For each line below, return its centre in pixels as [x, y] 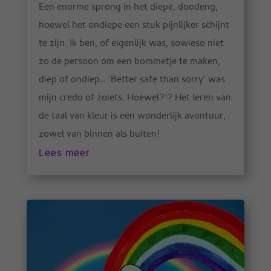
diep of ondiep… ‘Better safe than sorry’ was [132, 81]
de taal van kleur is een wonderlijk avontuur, [132, 117]
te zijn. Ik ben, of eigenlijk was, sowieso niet [131, 44]
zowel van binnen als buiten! [99, 135]
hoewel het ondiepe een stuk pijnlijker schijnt [134, 26]
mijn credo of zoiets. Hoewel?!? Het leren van [135, 99]
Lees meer [64, 153]
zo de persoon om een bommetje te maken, [129, 63]
